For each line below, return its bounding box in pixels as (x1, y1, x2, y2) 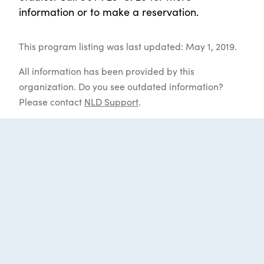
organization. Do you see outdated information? (19, 79, 223, 93)
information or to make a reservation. (19, 4, 199, 19)
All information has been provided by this (19, 64, 194, 77)
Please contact (19, 94, 84, 108)
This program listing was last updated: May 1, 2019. (19, 39, 237, 52)
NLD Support (84, 94, 138, 108)
